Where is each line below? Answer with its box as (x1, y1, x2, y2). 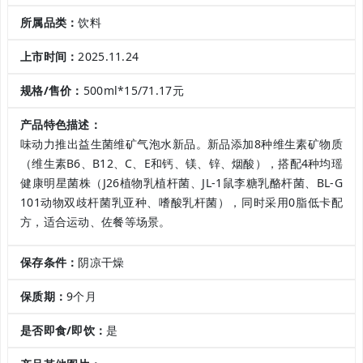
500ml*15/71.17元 (83, 83, 184, 99)
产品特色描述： (20, 117, 101, 133)
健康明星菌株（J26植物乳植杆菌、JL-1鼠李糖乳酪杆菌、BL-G (20, 175, 343, 191)
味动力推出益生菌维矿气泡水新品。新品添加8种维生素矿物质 (20, 136, 343, 152)
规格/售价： (20, 83, 83, 99)
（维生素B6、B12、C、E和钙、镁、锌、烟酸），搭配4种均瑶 (20, 156, 343, 172)
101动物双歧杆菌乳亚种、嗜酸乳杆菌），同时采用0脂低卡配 (20, 194, 343, 211)
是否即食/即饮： (20, 322, 107, 339)
